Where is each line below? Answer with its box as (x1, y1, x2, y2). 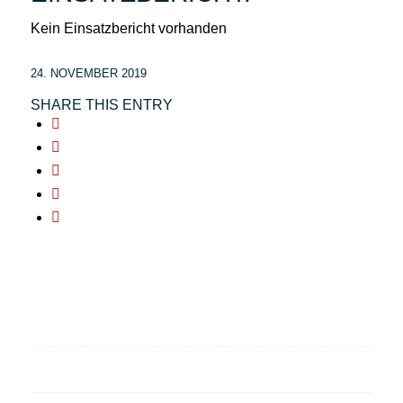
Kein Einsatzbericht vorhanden (30, 20, 227, 36)
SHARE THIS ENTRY (30, 97, 173, 113)
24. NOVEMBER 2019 (30, 67, 147, 81)
